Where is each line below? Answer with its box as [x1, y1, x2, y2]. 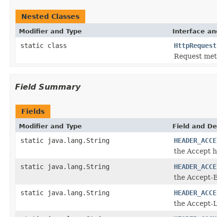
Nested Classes [21, 12, 79, 20]
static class [20, 41, 71, 49]
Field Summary [15, 82, 80, 92]
